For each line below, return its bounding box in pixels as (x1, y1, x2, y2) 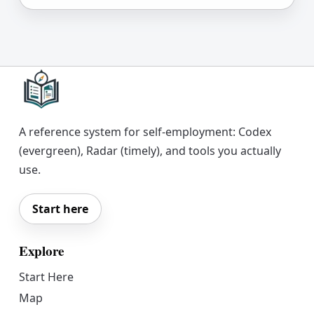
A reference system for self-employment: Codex (18, 124, 271, 139)
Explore (18, 241, 65, 261)
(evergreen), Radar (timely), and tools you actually (18, 143, 281, 158)
